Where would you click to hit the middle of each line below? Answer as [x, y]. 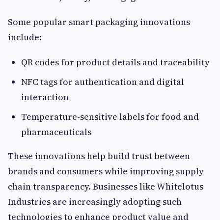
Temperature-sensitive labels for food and [110, 117]
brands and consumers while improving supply [106, 171]
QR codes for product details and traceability [115, 62]
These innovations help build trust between [99, 156]
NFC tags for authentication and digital [103, 82]
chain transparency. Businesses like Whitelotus [106, 187]
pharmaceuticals [56, 132]
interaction [45, 97]
